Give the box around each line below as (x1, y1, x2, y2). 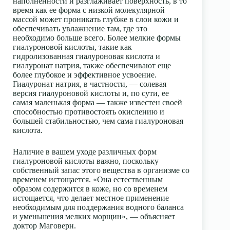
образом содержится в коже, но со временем (13, 184, 167, 194)
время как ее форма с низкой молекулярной (13, 6, 165, 15)
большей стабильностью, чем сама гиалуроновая (13, 117, 183, 126)
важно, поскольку (94, 157, 159, 166)
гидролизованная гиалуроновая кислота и (13, 52, 160, 61)
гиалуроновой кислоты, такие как (13, 43, 132, 52)
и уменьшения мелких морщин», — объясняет (13, 212, 175, 221)
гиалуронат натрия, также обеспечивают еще (13, 61, 171, 70)
